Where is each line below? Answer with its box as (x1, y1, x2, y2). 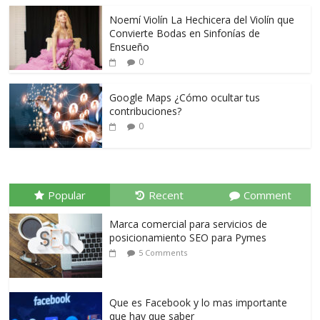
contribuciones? (109, 104, 182, 118)
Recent (149, 187, 184, 202)
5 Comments (139, 246, 188, 258)
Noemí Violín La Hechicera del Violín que (109, 12, 295, 26)
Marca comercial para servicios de (109, 216, 268, 231)
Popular (47, 187, 86, 202)
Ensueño (109, 39, 150, 54)
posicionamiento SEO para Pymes (109, 230, 267, 244)
